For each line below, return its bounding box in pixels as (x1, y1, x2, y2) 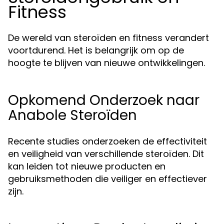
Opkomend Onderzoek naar (8, 90, 199, 110)
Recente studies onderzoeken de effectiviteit (8, 135, 207, 147)
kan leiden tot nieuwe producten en (8, 160, 165, 172)
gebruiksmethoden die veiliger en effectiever (8, 172, 207, 185)
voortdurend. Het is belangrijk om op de (8, 44, 184, 56)
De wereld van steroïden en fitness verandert (8, 31, 209, 44)
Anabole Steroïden (8, 105, 137, 125)
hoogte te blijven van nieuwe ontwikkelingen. (8, 56, 205, 69)
